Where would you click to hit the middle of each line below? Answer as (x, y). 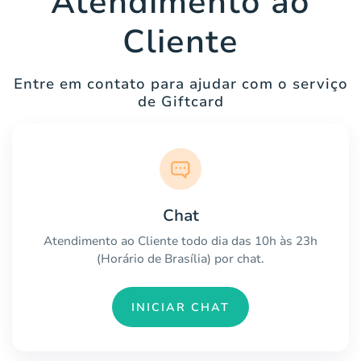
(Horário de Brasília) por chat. (180, 259)
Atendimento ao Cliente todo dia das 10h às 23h (180, 241)
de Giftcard (180, 102)
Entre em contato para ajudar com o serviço (180, 84)
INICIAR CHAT (180, 307)
